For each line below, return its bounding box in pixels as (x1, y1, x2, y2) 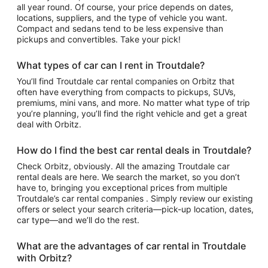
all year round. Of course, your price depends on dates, (17, 2, 233, 12)
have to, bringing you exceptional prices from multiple (17, 182, 227, 193)
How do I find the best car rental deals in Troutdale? (17, 144, 251, 156)
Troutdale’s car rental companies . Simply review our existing (17, 193, 253, 203)
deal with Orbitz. (17, 119, 81, 129)
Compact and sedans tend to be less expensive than (17, 23, 223, 33)
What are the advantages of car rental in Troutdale (17, 240, 246, 252)
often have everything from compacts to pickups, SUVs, (17, 87, 236, 97)
